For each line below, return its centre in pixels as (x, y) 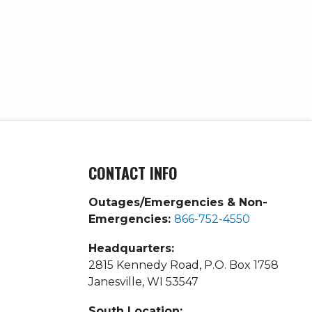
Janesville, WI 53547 (143, 281)
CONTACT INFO (133, 172)
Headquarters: (131, 248)
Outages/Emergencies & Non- (178, 202)
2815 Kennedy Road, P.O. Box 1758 (184, 265)
